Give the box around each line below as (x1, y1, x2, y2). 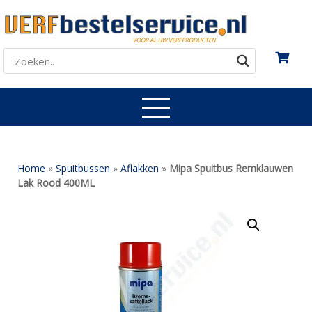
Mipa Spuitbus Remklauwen (169, 162, 293, 175)
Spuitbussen (56, 162, 110, 175)
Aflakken (120, 162, 159, 175)
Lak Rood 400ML (17, 176, 95, 190)
